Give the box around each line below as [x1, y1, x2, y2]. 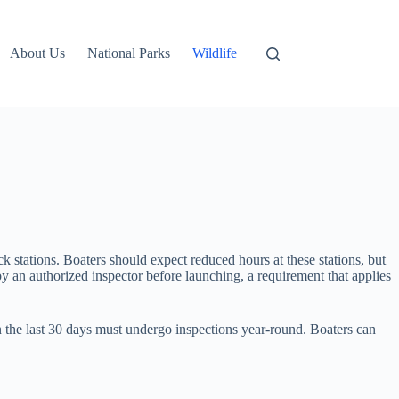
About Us [10, 45, 66, 61]
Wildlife [192, 45, 238, 61]
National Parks [87, 45, 171, 61]
